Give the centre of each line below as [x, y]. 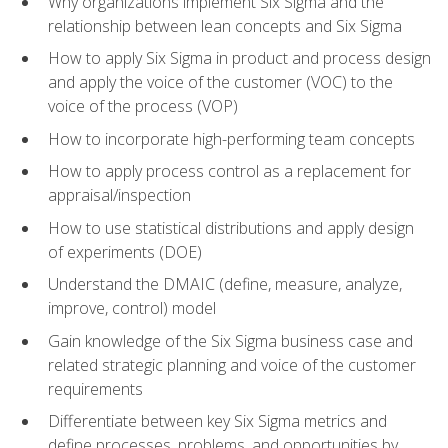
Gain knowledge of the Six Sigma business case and [230, 340]
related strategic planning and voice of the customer [232, 364]
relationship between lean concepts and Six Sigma [225, 25]
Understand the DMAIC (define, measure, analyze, [225, 284]
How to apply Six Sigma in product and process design [239, 58]
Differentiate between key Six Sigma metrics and [217, 421]
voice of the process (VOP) [143, 106]
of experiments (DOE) [125, 251]
